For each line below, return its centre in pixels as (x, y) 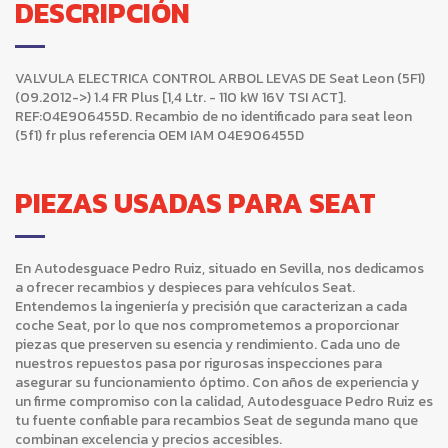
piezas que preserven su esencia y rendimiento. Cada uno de (207, 345)
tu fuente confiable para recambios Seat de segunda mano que (216, 421)
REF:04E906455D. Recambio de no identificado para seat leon (213, 116)
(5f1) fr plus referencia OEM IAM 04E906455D (159, 135)
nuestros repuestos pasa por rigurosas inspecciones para (198, 364)
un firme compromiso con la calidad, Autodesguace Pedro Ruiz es (224, 402)
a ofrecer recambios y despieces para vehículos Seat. (185, 288)
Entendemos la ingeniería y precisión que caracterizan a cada (211, 307)
